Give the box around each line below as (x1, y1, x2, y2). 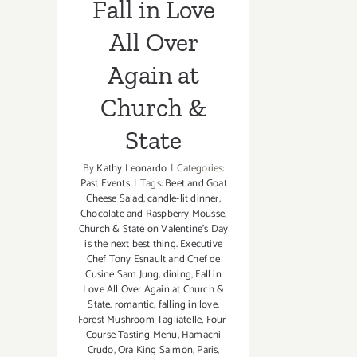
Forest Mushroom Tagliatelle (77, 312, 202, 329)
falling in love (158, 296, 218, 314)
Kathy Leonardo (96, 160, 167, 178)
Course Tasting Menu (85, 327, 178, 344)
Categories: (177, 160, 225, 178)
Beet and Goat (165, 175, 227, 193)
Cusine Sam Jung (85, 266, 159, 284)
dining (163, 266, 192, 284)
